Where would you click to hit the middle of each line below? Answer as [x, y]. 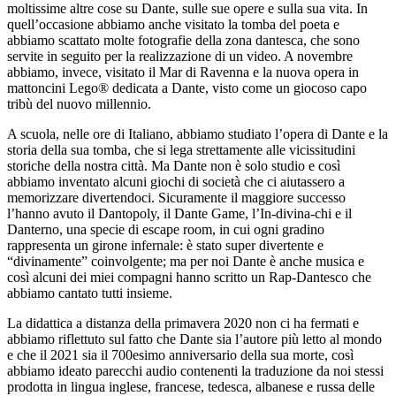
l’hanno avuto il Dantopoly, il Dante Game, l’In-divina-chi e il [179, 214]
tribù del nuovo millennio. [79, 104]
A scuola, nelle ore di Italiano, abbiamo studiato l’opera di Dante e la [198, 134]
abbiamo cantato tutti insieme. [90, 293]
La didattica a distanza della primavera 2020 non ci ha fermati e [183, 324]
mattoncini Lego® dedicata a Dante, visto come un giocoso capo [187, 88]
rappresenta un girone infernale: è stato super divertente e [165, 246]
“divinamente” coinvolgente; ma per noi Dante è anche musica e [186, 262]
